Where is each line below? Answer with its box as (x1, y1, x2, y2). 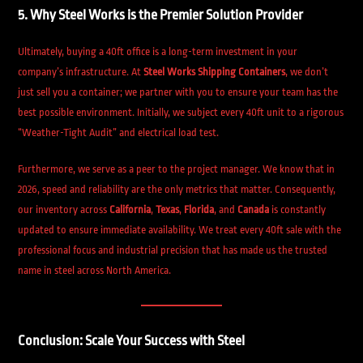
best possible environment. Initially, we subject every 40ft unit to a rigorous (18, 106, 344, 118)
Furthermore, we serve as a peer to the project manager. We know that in (18, 163, 335, 175)
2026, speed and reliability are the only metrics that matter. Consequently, (18, 183, 336, 195)
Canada (237, 203, 270, 216)
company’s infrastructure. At (18, 66, 144, 78)
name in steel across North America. (18, 264, 172, 276)
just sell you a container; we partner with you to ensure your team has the (18, 86, 339, 98)
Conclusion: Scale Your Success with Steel (18, 333, 246, 348)
